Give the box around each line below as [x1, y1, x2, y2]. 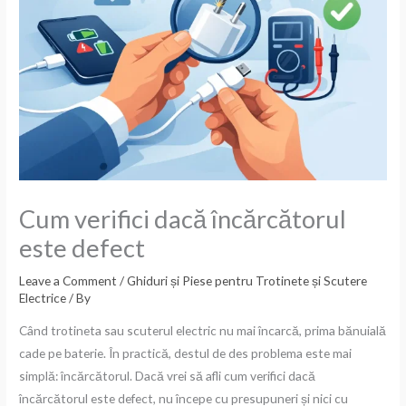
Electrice [19, 290, 67, 305]
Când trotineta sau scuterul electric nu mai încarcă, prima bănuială [19, 322, 387, 338]
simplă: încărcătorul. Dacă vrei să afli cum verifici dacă [19, 367, 316, 383]
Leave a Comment [19, 273, 118, 288]
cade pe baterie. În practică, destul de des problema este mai [19, 344, 353, 361]
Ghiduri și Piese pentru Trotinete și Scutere [127, 273, 368, 288]
